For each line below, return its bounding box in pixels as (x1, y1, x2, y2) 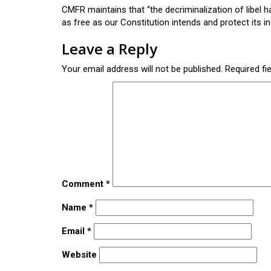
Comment (62, 178, 106, 189)
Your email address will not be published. (62, 64, 223, 74)
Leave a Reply (62, 39, 157, 59)
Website (62, 249, 97, 260)
